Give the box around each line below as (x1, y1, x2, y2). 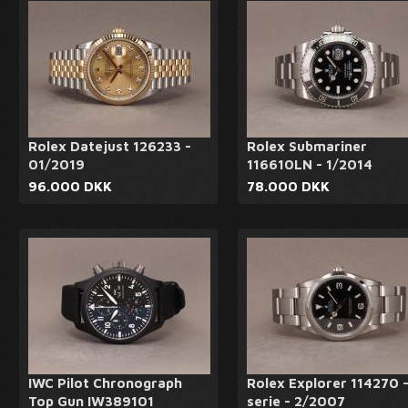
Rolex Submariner (247, 138, 367, 154)
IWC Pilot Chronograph (28, 375, 182, 391)
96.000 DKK (28, 178, 112, 194)
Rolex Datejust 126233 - (28, 138, 191, 154)
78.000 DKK (247, 178, 330, 194)
